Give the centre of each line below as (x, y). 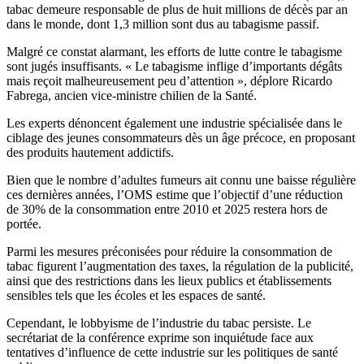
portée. (24, 223)
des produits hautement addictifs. (90, 152)
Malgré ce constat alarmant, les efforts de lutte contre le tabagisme (174, 51)
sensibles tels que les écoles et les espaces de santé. (136, 295)
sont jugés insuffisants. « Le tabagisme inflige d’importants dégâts (174, 66)
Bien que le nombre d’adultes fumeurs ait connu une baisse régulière (181, 180)
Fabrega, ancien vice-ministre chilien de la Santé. (132, 95)
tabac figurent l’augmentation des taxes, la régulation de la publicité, (180, 266)
